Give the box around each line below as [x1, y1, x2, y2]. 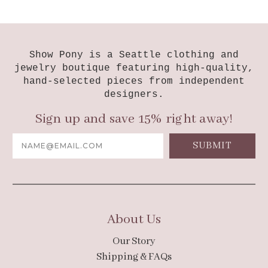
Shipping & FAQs [96, 250, 172, 263]
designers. [104, 89, 164, 100]
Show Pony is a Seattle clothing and [29, 49, 239, 60]
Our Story [112, 234, 156, 248]
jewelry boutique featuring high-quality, [14, 62, 254, 74]
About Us [106, 211, 162, 228]
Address [13, 141, 46, 151]
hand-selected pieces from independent [23, 75, 245, 87]
